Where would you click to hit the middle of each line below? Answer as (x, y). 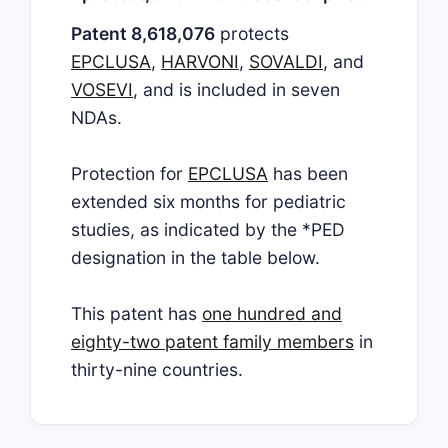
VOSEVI (102, 89)
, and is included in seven (236, 89)
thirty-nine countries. (157, 369)
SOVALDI (286, 61)
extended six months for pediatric (208, 201)
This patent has (136, 313)
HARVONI (200, 61)
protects (252, 33)
